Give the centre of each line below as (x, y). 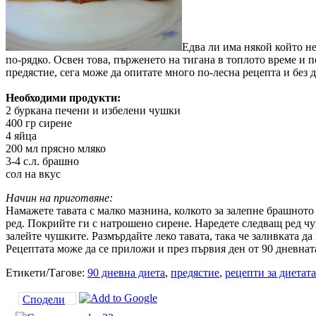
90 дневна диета (126, 273)
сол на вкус (33, 174)
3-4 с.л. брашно (42, 162)
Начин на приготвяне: (59, 198)
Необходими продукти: (63, 98)
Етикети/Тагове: (47, 273)
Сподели (44, 300)
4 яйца (21, 136)
